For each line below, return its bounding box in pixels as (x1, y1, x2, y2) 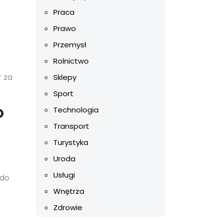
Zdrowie (53, 202, 82, 213)
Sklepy (53, 72, 76, 82)
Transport (53, 121, 89, 131)
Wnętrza (53, 186, 84, 196)
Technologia (53, 105, 99, 115)
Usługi (53, 170, 75, 180)
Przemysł (53, 39, 86, 50)
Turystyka (53, 137, 88, 147)
